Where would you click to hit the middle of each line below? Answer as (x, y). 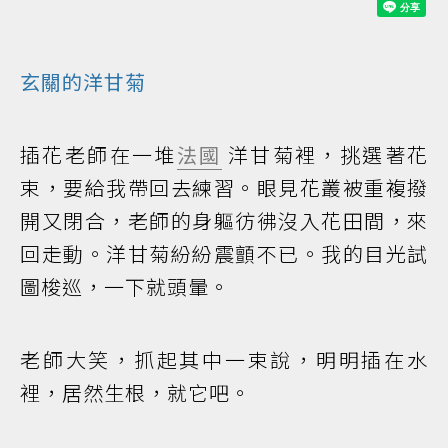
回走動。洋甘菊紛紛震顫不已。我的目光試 (224, 253)
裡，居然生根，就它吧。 (135, 392)
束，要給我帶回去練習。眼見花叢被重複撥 (224, 187)
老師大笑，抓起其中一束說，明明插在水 (224, 359)
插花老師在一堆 (98, 154)
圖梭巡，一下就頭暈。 (125, 286)
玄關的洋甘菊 (83, 81)
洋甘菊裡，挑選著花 (325, 154)
